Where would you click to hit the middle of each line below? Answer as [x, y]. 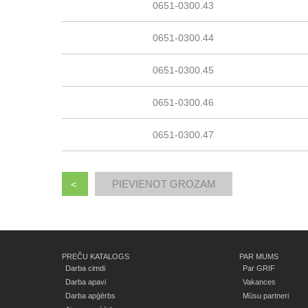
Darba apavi [86, 282]
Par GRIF [259, 268]
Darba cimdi [85, 268]
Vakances [259, 282]
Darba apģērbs [90, 296]
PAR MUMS [259, 256]
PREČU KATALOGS [96, 256]
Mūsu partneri [266, 296]
